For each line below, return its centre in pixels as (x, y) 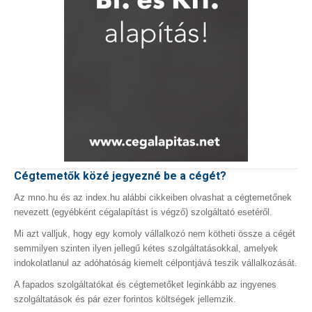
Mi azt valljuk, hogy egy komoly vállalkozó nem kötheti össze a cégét (155, 233)
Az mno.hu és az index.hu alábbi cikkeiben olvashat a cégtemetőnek (153, 197)
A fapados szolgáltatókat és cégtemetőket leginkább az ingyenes (145, 284)
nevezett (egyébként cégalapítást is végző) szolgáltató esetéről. (143, 212)
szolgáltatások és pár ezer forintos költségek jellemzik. (125, 299)
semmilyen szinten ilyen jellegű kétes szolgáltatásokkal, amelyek (146, 248)
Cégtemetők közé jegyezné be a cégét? (120, 175)
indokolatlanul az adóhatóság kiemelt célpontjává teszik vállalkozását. (156, 263)
